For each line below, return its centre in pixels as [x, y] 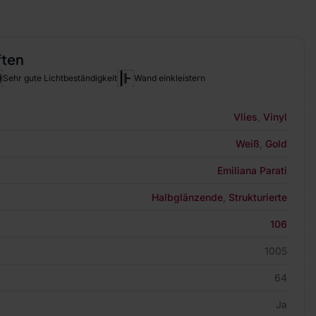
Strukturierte [258, 197]
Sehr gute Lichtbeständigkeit [60, 78]
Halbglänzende [187, 197]
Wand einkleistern [170, 78]
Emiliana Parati [252, 170]
